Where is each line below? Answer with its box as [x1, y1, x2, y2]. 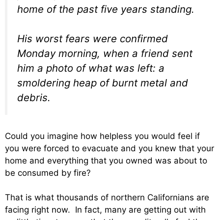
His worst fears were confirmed [17, 32, 168, 45]
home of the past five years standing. [17, 2, 194, 15]
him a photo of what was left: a [17, 62, 165, 75]
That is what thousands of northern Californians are [5, 192, 209, 203]
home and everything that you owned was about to [5, 155, 207, 165]
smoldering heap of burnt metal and [17, 77, 188, 89]
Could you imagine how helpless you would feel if [5, 131, 200, 141]
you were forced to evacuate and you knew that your [5, 143, 214, 153]
